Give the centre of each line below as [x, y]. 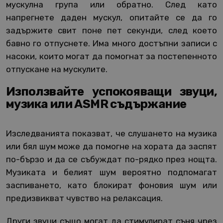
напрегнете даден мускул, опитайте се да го [111, 18]
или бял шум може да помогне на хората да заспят [111, 147]
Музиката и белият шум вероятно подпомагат [111, 172]
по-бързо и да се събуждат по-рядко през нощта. [111, 160]
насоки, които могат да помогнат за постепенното [111, 56]
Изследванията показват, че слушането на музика [111, 134]
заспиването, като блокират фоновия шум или [111, 185]
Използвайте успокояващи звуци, [111, 92]
